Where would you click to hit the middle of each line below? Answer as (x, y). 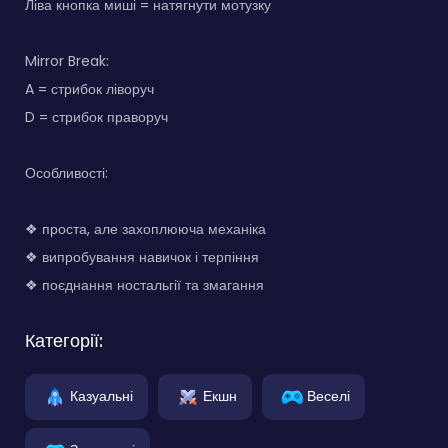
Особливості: (66, 172)
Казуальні (101, 395)
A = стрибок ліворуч (89, 88)
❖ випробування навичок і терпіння (142, 256)
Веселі (328, 395)
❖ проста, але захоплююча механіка (145, 228)
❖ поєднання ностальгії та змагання (144, 284)
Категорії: (64, 340)
